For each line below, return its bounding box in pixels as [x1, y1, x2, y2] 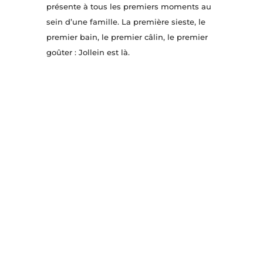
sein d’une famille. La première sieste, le [46, 17, 205, 27]
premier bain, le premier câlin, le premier [46, 32, 208, 42]
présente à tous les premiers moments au [46, 2, 211, 12]
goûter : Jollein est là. [46, 48, 130, 58]
